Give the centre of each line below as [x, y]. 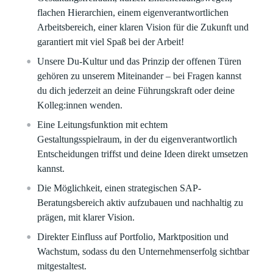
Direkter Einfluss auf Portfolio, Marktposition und [133, 237]
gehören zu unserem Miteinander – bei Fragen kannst [140, 76]
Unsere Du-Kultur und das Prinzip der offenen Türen [140, 61]
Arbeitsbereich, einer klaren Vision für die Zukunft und [143, 27]
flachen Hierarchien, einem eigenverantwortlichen [133, 12]
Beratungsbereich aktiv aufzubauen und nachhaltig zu [140, 203]
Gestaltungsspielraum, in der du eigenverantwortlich [137, 139]
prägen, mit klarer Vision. [87, 217]
